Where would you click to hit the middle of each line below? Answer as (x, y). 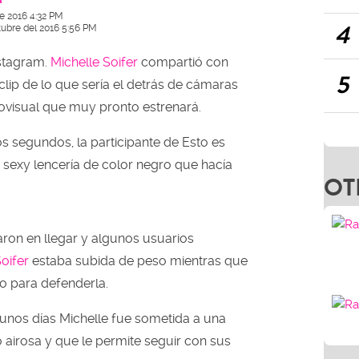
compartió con (183, 62)
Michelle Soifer (94, 62)
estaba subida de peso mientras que (138, 260)
